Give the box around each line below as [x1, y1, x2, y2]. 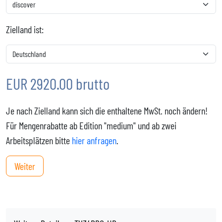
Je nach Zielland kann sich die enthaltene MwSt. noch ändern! [6, 105, 208, 116]
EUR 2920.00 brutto [6, 74, 110, 93]
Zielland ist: [6, 23, 44, 35]
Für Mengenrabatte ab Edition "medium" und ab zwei [6, 119, 176, 131]
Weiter [14, 160, 35, 172]
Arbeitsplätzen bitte [6, 134, 72, 146]
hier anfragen [72, 134, 116, 146]
